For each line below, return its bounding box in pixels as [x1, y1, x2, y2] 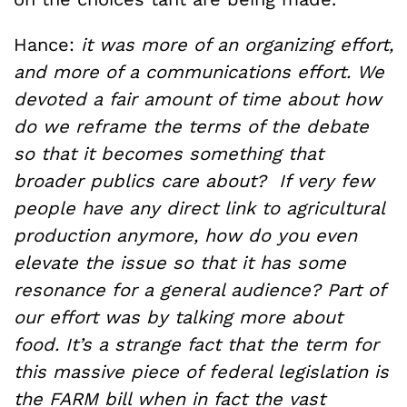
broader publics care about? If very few [14, 170, 374, 192]
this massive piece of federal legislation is [14, 361, 389, 382]
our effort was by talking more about [14, 306, 342, 328]
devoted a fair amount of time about [14, 88, 338, 110]
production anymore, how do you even [14, 224, 357, 246]
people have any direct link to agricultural [14, 197, 384, 219]
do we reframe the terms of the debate [14, 115, 369, 137]
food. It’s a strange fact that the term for [14, 333, 379, 355]
